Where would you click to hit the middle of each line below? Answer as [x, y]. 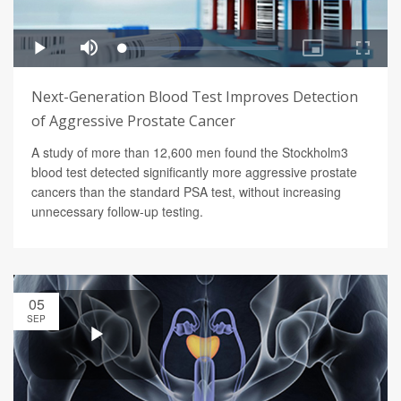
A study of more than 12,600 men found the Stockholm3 [190, 152]
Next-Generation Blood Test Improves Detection [195, 96]
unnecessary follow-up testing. [117, 211]
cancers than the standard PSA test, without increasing [186, 191]
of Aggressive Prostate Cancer [133, 120]
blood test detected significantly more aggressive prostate [194, 171]
